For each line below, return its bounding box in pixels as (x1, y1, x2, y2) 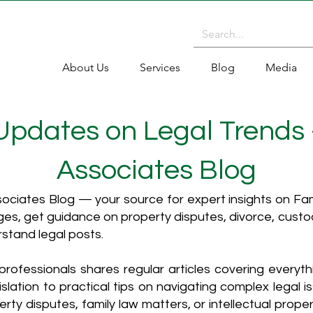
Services (140, 61, 180, 74)
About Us (62, 61, 109, 74)
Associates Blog (57, 156, 256, 184)
